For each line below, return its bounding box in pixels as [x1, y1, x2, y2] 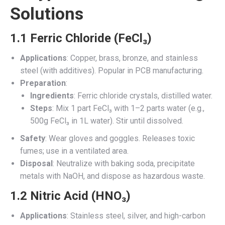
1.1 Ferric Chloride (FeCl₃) [10, 31, 152, 45]
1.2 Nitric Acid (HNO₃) [10, 188, 131, 203]
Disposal [20, 158, 53, 168]
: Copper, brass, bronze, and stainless [67, 53, 198, 63]
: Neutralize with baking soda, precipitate [53, 158, 195, 168]
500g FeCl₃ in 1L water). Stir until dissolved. [30, 116, 183, 126]
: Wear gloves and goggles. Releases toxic [45, 133, 195, 143]
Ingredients [30, 90, 74, 100]
